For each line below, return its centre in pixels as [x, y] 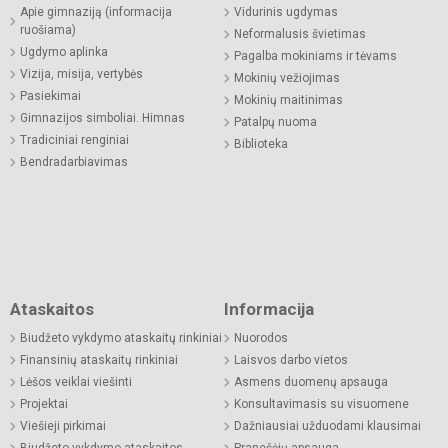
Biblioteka [261, 143]
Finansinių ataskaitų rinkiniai [99, 359]
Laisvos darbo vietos [291, 359]
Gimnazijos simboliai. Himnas [102, 117]
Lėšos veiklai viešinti [76, 381]
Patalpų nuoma [275, 121]
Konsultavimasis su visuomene [321, 403]
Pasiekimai [50, 95]
